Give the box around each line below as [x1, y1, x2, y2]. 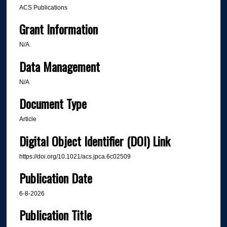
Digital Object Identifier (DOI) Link [19, 131, 170, 150]
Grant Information [19, 20, 98, 39]
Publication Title [19, 206, 92, 224]
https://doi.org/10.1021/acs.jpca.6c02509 [19, 153, 131, 160]
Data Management [19, 57, 100, 75]
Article [19, 116, 36, 123]
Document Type [19, 94, 87, 113]
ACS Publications [19, 4, 67, 11]
